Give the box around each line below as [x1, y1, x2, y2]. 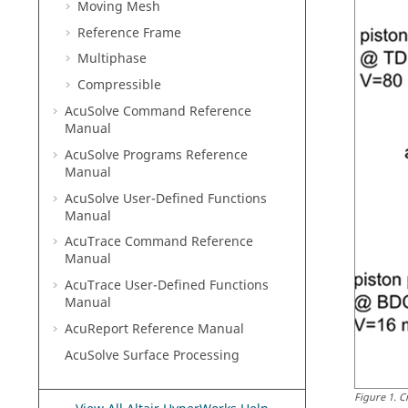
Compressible [77, 76, 161, 96]
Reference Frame [77, 23, 181, 43]
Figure [354, 390, 385, 405]
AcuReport [65, 319, 128, 339]
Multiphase [77, 49, 147, 69]
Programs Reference [119, 145, 248, 165]
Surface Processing [119, 345, 240, 365]
